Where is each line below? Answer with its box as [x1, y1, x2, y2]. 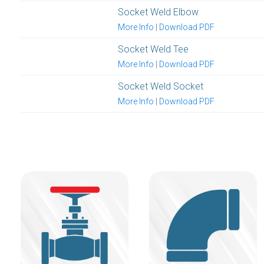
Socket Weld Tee [118, 43, 189, 55]
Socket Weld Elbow [118, 6, 199, 18]
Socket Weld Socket [118, 80, 203, 92]
